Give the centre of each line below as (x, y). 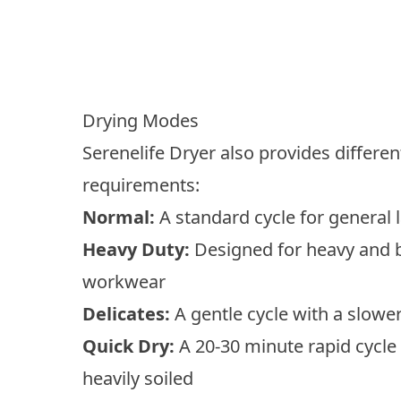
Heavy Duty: (136, 249)
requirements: (141, 184)
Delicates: (126, 313)
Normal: (119, 217)
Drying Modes (141, 120)
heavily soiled (138, 378)
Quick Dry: (128, 346)
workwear (124, 281)
